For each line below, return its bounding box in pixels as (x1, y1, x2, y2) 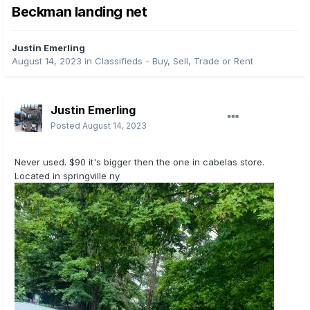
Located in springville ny (15, 170, 120, 182)
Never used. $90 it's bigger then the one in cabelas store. (15, 156, 264, 168)
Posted (51, 120, 82, 131)
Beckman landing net (12, 3, 147, 21)
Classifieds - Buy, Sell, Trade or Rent (95, 55, 253, 67)
